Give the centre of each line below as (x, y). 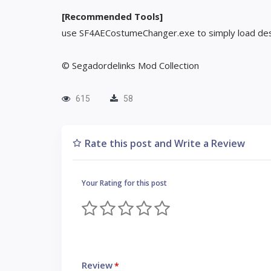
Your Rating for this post (124, 183)
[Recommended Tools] (112, 16)
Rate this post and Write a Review (165, 143)
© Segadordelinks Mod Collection (130, 65)
